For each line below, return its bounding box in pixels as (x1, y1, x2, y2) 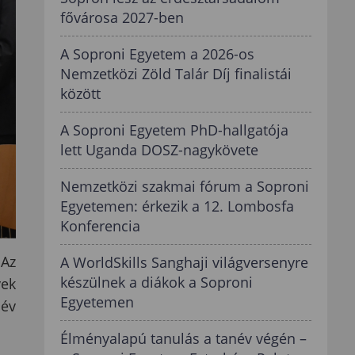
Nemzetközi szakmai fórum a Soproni (60, 177, 310, 196)
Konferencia (60, 216, 141, 235)
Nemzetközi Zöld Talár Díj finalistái (60, 64, 292, 83)
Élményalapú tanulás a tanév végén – (60, 329, 307, 348)
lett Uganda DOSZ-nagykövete (60, 140, 259, 159)
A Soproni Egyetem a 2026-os (60, 44, 255, 63)
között (60, 84, 101, 103)
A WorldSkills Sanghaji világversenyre (60, 253, 309, 272)
